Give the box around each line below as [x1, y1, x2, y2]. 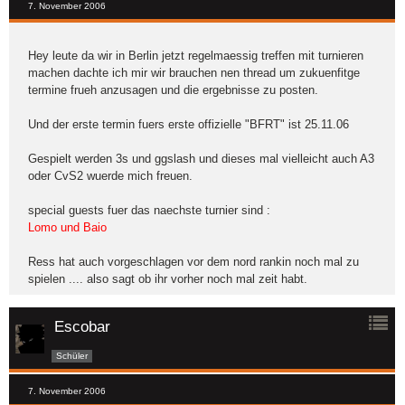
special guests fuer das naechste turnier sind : [28, 203, 270, 217]
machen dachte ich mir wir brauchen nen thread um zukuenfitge [28, 66, 360, 80]
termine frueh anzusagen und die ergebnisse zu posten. [28, 83, 318, 97]
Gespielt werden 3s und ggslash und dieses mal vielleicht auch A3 [28, 152, 374, 165]
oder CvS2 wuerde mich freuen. [28, 169, 193, 183]
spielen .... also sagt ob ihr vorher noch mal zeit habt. [28, 272, 307, 286]
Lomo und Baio [28, 221, 107, 234]
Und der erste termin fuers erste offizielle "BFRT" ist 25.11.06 [28, 118, 349, 131]
